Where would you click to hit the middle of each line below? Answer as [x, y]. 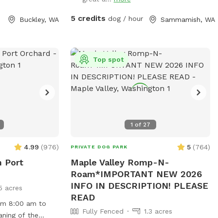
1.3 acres [158, 211]
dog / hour [124, 18]
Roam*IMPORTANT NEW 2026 [136, 174]
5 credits [88, 18]
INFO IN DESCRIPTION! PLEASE [139, 185]
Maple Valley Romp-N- [120, 162]
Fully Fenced [103, 211]
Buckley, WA [39, 19]
